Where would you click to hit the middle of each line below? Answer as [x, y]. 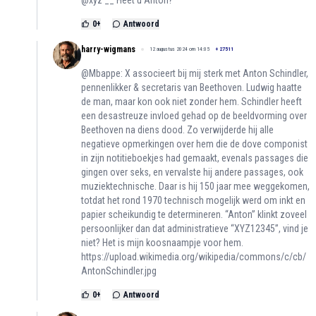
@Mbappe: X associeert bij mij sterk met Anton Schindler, [195, 74]
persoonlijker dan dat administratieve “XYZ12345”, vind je [195, 229]
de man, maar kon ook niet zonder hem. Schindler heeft [192, 102]
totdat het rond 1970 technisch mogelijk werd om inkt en [193, 201]
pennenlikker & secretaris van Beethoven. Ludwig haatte [192, 88]
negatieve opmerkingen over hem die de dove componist [194, 144]
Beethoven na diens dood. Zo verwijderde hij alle [177, 130]
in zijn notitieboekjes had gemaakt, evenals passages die [195, 158]
